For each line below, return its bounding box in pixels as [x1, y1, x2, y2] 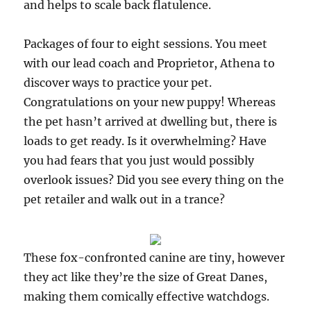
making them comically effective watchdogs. [24, 289, 270, 303]
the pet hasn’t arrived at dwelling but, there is [24, 115, 278, 128]
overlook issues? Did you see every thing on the [24, 173, 285, 187]
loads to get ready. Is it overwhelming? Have [24, 134, 267, 148]
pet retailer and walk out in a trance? [24, 192, 226, 206]
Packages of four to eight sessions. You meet [24, 37, 268, 51]
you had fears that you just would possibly [24, 153, 255, 167]
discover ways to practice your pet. [24, 76, 212, 90]
